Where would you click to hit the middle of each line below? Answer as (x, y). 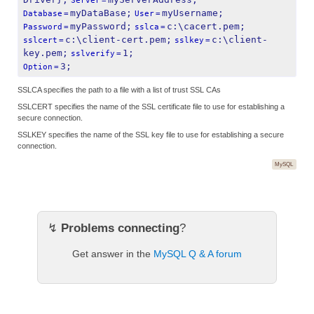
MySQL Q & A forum (198, 253)
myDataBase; (101, 13)
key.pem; (46, 53)
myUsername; (193, 13)
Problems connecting (120, 228)
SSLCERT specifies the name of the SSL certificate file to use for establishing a (151, 106)
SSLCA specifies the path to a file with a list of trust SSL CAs (119, 89)
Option (38, 67)
